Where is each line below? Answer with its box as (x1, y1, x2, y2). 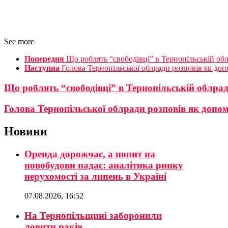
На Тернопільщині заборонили (24, 210, 162, 221)
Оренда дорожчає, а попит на (24, 148, 155, 159)
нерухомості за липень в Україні (24, 170, 166, 182)
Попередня (24, 54, 64, 64)
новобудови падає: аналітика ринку (24, 159, 183, 170)
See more (4, 37, 34, 46)
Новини (4, 124, 47, 138)
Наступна (24, 64, 60, 73)
